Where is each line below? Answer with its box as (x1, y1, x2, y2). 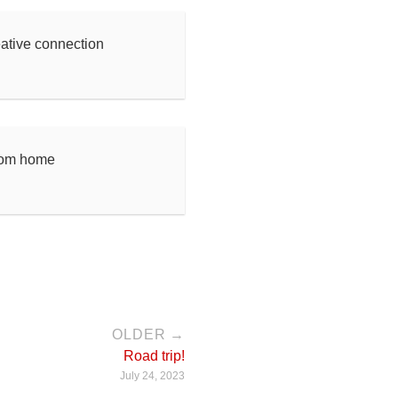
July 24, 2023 (120, 370, 185, 382)
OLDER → (112, 327, 185, 342)
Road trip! (123, 348, 185, 363)
